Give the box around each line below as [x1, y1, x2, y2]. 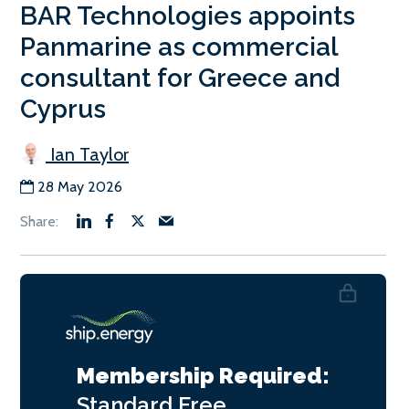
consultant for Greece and [20, 62, 340, 93]
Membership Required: [77, 362, 330, 389]
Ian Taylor [46, 142, 129, 165]
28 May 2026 [37, 177, 122, 195]
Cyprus [20, 93, 106, 124]
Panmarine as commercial [20, 31, 338, 62]
